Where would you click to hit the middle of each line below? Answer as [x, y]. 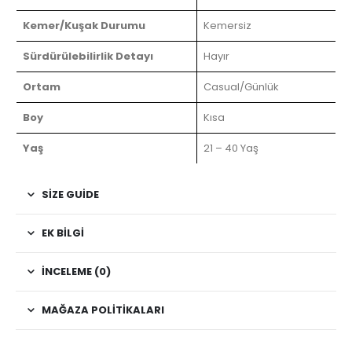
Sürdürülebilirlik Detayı [88, 56]
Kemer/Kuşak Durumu [84, 25]
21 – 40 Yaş [231, 148]
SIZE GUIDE [70, 194]
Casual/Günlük [241, 86]
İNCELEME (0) [76, 271]
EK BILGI [63, 233]
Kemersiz [227, 25]
